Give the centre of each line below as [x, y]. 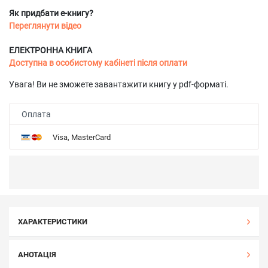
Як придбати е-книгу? [51, 13]
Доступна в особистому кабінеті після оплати [98, 63]
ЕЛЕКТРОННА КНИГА [51, 50]
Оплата [36, 114]
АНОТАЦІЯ [37, 255]
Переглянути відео [45, 26]
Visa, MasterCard [82, 137]
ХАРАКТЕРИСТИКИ [53, 222]
